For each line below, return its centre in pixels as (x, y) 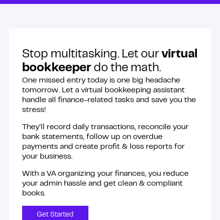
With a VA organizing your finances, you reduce (105, 174)
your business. (47, 157)
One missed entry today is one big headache (101, 81)
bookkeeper (56, 69)
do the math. (126, 69)
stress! (34, 110)
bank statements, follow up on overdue (92, 137)
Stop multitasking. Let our (92, 55)
